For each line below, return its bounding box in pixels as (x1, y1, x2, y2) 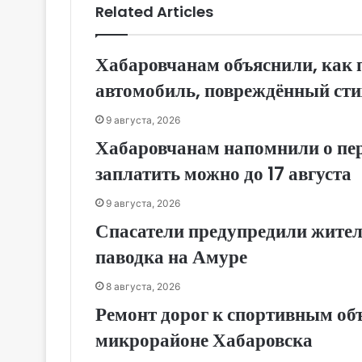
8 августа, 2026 (106, 280, 180, 293)
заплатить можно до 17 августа (95, 161, 351, 187)
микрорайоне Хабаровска (95, 327, 313, 354)
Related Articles (95, 2, 213, 23)
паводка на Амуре (95, 244, 247, 271)
